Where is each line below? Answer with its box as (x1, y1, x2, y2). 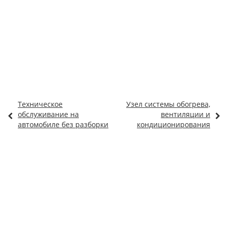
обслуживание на (18, 109, 79, 119)
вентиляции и (161, 109, 210, 119)
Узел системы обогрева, (126, 99, 210, 109)
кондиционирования (137, 120, 210, 129)
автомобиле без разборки (18, 120, 108, 129)
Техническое (18, 99, 63, 109)
